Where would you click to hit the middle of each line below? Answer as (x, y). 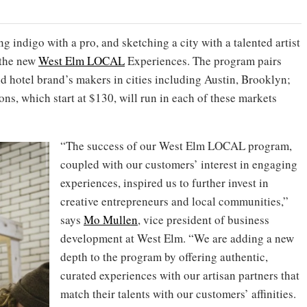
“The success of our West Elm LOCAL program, (176, 146)
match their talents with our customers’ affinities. (178, 294)
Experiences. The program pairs (203, 61)
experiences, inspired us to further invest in (164, 183)
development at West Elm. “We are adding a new (177, 238)
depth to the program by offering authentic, (164, 257)
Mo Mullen (111, 220)
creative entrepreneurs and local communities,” (174, 201)
